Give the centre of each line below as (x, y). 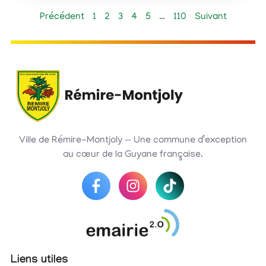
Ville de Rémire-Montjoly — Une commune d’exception (133, 141)
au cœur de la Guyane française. (133, 155)
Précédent (62, 18)
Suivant (210, 18)
